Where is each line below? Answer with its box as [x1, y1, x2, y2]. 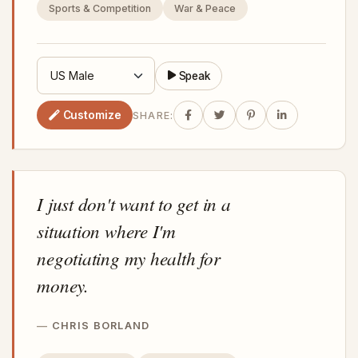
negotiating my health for [37, 245, 221, 271]
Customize [62, 108, 121, 121]
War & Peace [174, 2, 237, 14]
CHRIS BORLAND [51, 320, 150, 332]
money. [37, 272, 89, 298]
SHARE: [132, 109, 174, 121]
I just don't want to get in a [37, 191, 231, 217]
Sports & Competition [48, 2, 151, 14]
